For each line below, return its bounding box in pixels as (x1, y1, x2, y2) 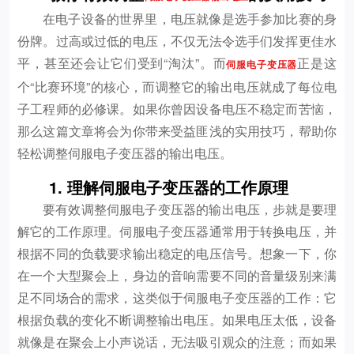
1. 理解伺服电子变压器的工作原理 (49, 175, 288, 198)
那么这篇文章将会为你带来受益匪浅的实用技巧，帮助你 (17, 122, 337, 140)
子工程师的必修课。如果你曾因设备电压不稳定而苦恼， (17, 100, 337, 118)
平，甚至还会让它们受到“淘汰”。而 (17, 54, 227, 72)
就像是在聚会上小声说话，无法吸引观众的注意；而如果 (17, 333, 337, 351)
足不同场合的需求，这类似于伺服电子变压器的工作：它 (17, 288, 337, 307)
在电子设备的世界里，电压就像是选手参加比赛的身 (43, 9, 337, 28)
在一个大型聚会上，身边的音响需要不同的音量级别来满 (17, 266, 337, 284)
